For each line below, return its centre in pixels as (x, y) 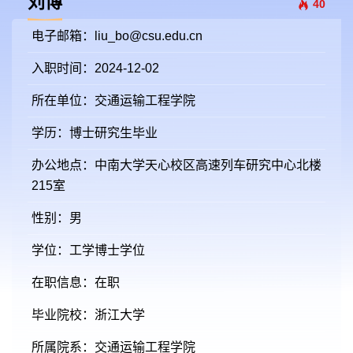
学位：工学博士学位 (88, 250)
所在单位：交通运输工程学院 (113, 100)
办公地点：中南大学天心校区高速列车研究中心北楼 (176, 165)
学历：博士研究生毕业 (95, 133)
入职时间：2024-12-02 (95, 68)
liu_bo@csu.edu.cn (149, 36)
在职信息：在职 (76, 282)
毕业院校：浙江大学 (88, 315)
